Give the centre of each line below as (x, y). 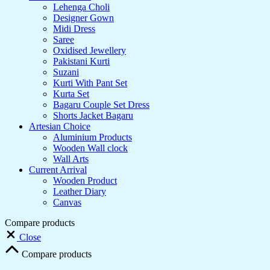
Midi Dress (74, 29)
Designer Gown (83, 18)
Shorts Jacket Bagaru (93, 116)
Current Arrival (58, 170)
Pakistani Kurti (81, 61)
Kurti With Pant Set (90, 83)
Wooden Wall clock (90, 148)
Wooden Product (85, 181)
